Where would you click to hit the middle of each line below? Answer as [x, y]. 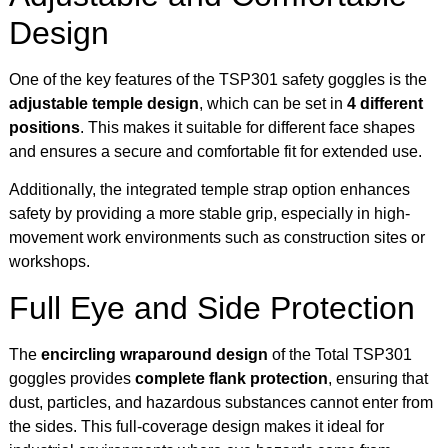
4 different [385, 104]
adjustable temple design [104, 104]
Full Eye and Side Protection [212, 307]
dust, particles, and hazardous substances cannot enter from [221, 402]
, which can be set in [273, 104]
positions [44, 128]
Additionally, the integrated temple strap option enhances [209, 190]
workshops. [49, 262]
